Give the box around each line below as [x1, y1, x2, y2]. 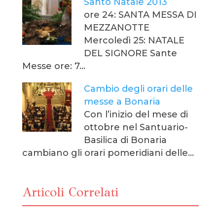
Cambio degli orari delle [84, 83, 193, 94]
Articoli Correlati [22, 184, 118, 200]
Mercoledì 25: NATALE [84, 35, 185, 46]
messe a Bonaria [84, 96, 161, 107]
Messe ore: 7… [22, 60, 85, 72]
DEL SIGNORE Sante [84, 47, 178, 59]
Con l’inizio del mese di [84, 109, 188, 120]
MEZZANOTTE [84, 22, 150, 33]
